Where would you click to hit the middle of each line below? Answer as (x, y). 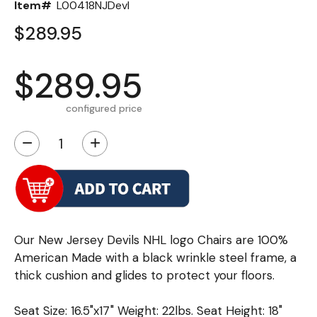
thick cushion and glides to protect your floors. (144, 275)
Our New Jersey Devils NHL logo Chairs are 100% (151, 240)
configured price (104, 108)
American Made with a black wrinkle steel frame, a (155, 257)
